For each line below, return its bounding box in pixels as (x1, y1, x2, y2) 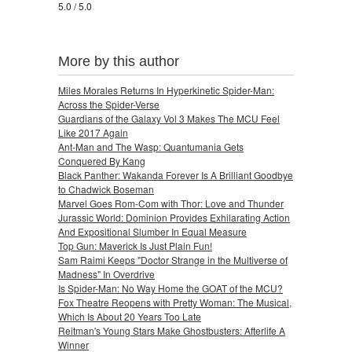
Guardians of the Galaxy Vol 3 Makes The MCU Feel (58, 111, 280, 125)
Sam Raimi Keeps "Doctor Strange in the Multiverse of (58, 252, 288, 266)
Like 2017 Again (58, 125, 128, 139)
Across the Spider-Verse (58, 97, 159, 111)
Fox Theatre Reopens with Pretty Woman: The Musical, (58, 295, 291, 309)
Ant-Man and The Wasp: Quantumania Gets (58, 139, 244, 153)
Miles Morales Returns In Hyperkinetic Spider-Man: (58, 82, 274, 97)
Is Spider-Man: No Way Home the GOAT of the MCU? (58, 280, 283, 295)
